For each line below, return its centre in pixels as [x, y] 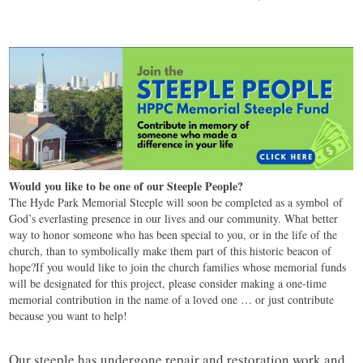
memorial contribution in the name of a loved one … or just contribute [172, 300]
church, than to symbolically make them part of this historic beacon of [171, 251]
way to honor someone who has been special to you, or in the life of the [173, 235]
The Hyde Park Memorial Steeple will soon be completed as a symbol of [176, 203]
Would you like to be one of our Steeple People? [128, 186]
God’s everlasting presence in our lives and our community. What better [174, 219]
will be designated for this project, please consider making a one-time [168, 284]
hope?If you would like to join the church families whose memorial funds [178, 267]
